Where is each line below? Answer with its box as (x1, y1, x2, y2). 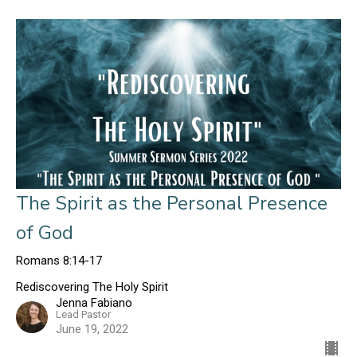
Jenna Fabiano (56, 295, 132, 310)
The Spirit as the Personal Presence (16, 190, 328, 216)
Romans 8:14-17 (16, 253, 102, 268)
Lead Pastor (56, 308, 111, 320)
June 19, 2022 (56, 321, 128, 336)
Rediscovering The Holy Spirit (16, 279, 168, 294)
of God (16, 219, 73, 245)
